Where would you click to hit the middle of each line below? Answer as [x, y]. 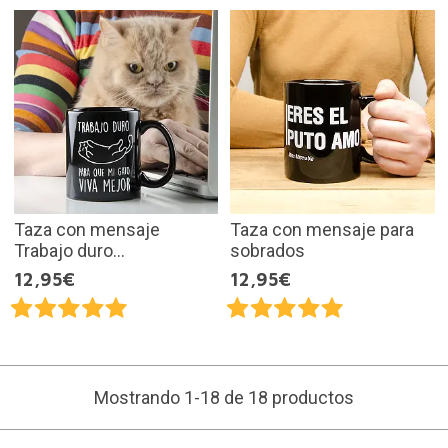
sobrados [267, 251]
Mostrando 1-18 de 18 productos [224, 398]
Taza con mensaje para [322, 230]
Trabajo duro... [69, 251]
